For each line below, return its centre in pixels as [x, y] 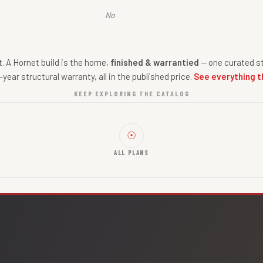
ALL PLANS [131, 152]
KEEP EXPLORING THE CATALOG [131, 94]
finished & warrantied [154, 63]
